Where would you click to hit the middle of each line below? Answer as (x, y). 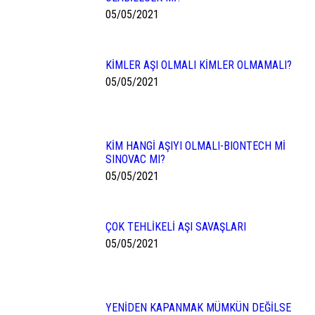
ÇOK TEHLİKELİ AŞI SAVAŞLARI (176, 227)
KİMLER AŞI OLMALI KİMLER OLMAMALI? (199, 65)
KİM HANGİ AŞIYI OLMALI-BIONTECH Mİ (195, 146)
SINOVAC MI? (135, 159)
